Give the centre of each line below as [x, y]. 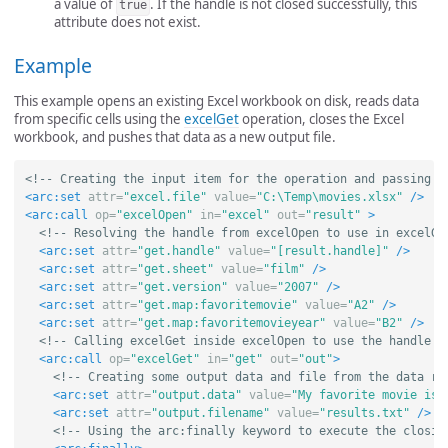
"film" [283, 269]
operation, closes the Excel [321, 119]
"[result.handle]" [329, 251]
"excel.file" [164, 197]
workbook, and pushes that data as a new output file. [175, 137]
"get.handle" [178, 251]
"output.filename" [210, 413]
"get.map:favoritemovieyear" [231, 323]
